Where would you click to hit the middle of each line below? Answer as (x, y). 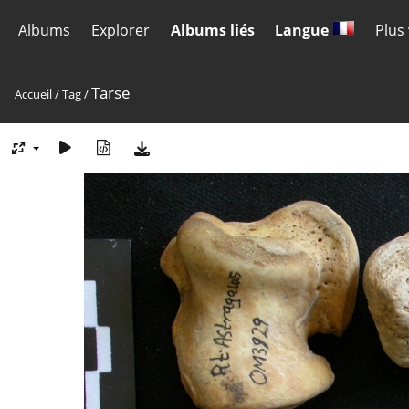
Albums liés (212, 30)
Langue (304, 30)
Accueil (33, 94)
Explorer (120, 30)
